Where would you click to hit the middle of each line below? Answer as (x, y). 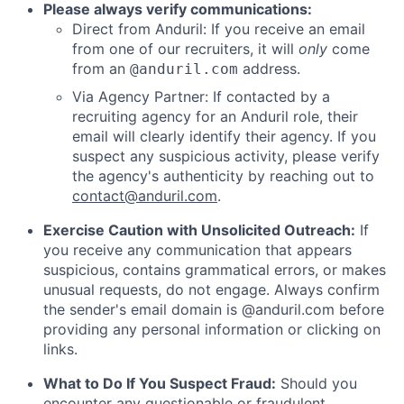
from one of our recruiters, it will (185, 49)
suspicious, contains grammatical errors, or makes (215, 270)
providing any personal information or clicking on (212, 330)
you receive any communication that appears (197, 250)
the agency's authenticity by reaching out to (223, 176)
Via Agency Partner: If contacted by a (201, 97)
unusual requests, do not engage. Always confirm (211, 290)
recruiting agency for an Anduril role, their (215, 117)
